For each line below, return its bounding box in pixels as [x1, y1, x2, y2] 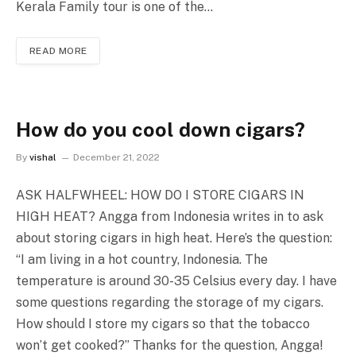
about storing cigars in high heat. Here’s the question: [16, 230, 332, 246]
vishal [29, 152, 56, 164]
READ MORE [29, 45, 87, 57]
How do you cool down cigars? [16, 118, 305, 142]
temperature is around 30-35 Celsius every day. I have [16, 273, 337, 289]
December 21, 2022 [73, 152, 160, 164]
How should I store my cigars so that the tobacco [16, 316, 310, 332]
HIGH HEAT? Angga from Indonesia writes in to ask [16, 209, 323, 225]
